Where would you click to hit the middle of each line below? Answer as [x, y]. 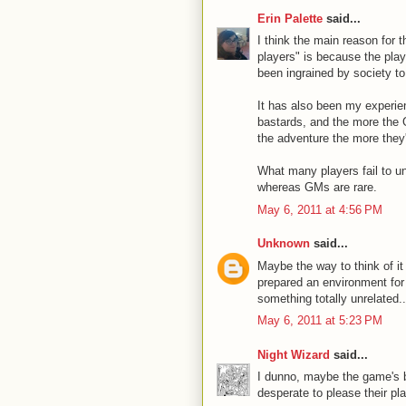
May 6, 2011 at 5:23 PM [320, 320]
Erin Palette [290, 18]
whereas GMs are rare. [317, 187]
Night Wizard [294, 354]
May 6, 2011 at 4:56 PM [320, 209]
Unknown [284, 243]
